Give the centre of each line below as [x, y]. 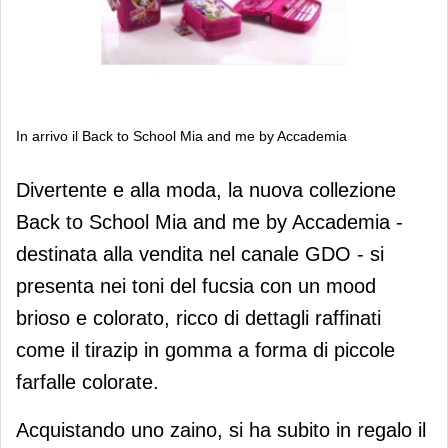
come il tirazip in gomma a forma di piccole [205, 349]
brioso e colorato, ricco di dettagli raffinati [198, 317]
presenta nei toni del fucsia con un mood [196, 285]
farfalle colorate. [87, 381]
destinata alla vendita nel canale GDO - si [200, 253]
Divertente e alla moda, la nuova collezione [206, 189]
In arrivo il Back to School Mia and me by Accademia [181, 135]
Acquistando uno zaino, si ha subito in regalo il [221, 429]
